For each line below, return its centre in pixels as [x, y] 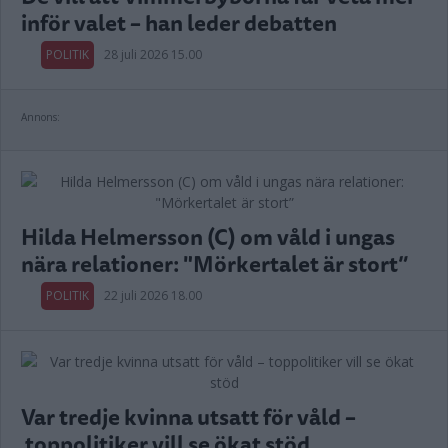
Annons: [40, 117]
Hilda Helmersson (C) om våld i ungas [208, 236]
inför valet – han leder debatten [179, 22]
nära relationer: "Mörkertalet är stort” [214, 263]
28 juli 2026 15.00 [153, 54]
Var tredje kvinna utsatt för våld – [188, 416]
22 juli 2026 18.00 [153, 295]
